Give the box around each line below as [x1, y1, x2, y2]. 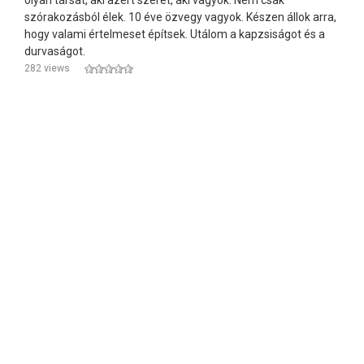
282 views [24, 63, 70, 74]
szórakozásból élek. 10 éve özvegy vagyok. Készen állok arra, [24, 11, 336, 24]
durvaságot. [24, 45, 85, 58]
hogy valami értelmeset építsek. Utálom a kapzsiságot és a [24, 28, 325, 41]
